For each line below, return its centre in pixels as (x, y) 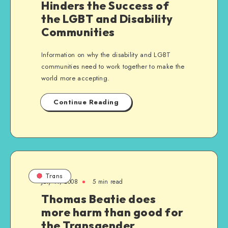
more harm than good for (112, 212)
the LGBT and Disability (107, 19)
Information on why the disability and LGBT (106, 55)
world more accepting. (76, 78)
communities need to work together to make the (113, 66)
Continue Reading (86, 102)
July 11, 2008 (60, 182)
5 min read (108, 182)
